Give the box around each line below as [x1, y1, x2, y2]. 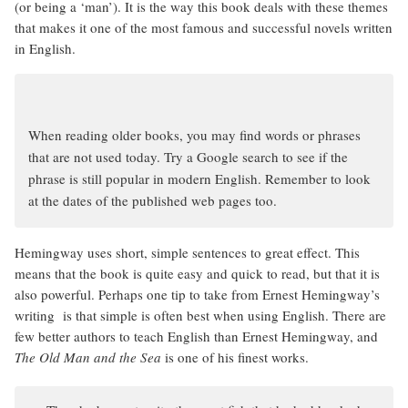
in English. [15, 38, 76, 57]
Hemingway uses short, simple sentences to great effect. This [15, 242, 360, 261]
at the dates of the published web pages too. [28, 190, 277, 209]
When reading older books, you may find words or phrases [28, 125, 361, 144]
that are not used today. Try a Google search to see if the [28, 147, 348, 166]
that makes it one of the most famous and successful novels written [15, 17, 393, 36]
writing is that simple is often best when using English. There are [15, 305, 386, 324]
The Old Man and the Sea [15, 347, 161, 366]
